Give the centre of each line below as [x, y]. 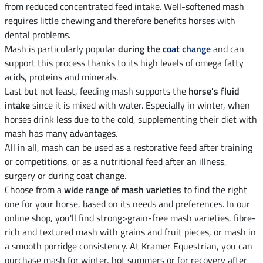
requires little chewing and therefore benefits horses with [120, 21]
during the [140, 49]
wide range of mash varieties [123, 190]
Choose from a [34, 190]
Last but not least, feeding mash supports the [97, 91]
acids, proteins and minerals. [61, 77]
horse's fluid [214, 91]
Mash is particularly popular [61, 49]
